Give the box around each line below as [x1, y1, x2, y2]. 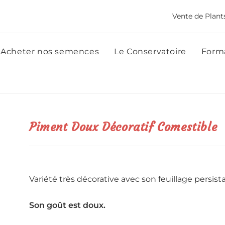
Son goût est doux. [29, 200, 105, 210]
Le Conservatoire [114, 47, 186, 56]
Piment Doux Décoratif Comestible [29, 120, 217, 135]
